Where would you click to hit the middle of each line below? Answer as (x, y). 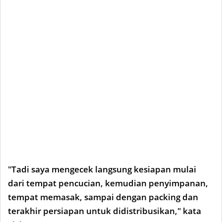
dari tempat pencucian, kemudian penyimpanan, (108, 183)
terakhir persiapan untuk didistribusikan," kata (105, 211)
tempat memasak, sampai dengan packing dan (103, 197)
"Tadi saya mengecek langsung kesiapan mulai (102, 169)
